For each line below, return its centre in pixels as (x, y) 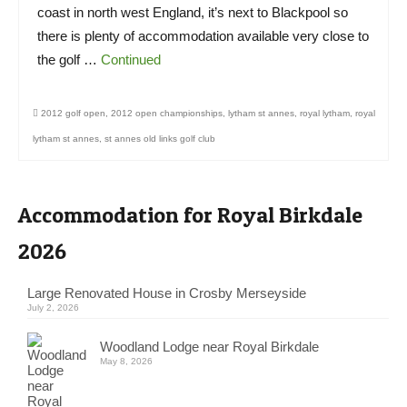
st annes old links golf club (160, 138)
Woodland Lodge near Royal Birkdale (209, 346)
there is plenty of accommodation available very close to (203, 35)
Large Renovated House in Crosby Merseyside (167, 293)
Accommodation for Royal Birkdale (190, 214)
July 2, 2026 (53, 307)
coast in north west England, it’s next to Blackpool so (193, 12)
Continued (131, 59)
